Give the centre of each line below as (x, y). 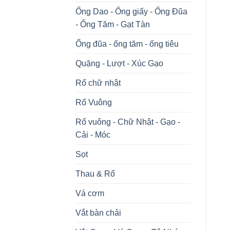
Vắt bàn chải (98, 213)
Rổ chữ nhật (98, 83)
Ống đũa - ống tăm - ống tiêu (127, 44)
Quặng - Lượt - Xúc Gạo (119, 63)
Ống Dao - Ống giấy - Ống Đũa (131, 11)
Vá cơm (90, 193)
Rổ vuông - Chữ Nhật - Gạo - (128, 122)
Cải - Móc (93, 135)
